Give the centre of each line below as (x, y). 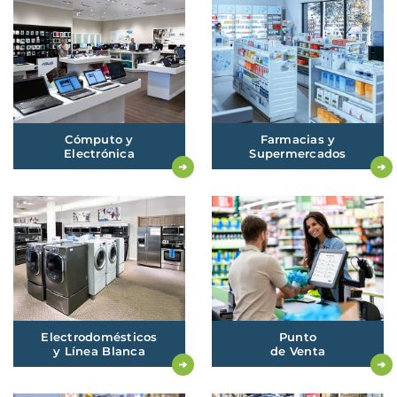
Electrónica (99, 154)
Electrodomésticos (99, 337)
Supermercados (298, 154)
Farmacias (294, 140)
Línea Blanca (103, 351)
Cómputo (96, 140)
